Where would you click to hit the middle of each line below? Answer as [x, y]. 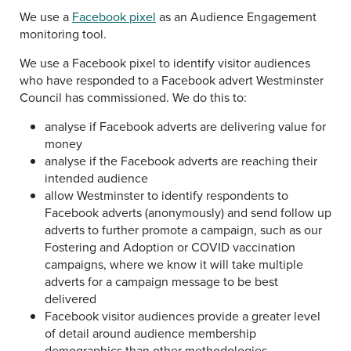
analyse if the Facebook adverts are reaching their [181, 161]
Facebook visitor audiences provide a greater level [183, 316]
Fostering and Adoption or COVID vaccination [170, 247]
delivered [71, 299]
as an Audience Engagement [236, 16]
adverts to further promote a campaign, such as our [183, 230]
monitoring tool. [63, 34]
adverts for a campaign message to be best [161, 281]
